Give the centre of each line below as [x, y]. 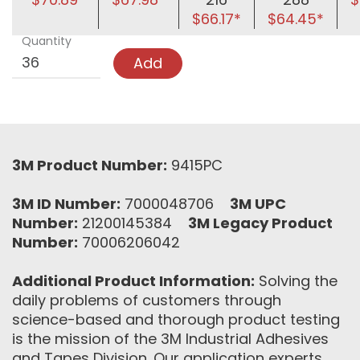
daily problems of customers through [147, 301]
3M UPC [258, 204]
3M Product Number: [90, 166]
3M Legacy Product [260, 223]
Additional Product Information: [133, 281]
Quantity [47, 41]
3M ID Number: [66, 204]
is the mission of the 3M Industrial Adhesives [170, 339]
